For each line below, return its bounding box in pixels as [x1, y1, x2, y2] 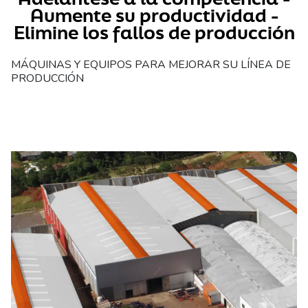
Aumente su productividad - [30, 3, 278, 28]
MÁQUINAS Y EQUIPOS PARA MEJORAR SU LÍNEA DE [11, 57, 291, 73]
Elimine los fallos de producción [13, 20, 295, 45]
